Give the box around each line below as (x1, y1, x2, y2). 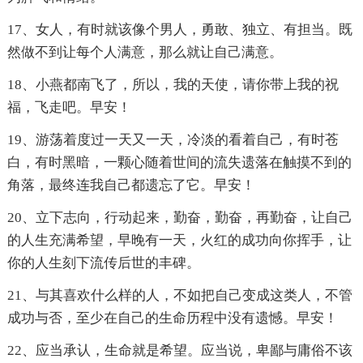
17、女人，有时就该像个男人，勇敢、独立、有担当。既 (6, 22, 352, 38)
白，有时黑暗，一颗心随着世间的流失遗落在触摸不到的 (6, 155, 352, 171)
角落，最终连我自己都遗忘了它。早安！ (6, 177, 255, 194)
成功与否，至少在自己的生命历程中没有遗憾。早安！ (6, 310, 338, 327)
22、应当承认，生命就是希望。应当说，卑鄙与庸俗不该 (6, 343, 352, 359)
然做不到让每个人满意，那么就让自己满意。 (6, 45, 283, 61)
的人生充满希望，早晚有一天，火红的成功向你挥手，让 (6, 233, 352, 249)
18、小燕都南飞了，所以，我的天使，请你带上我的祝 (6, 77, 339, 93)
